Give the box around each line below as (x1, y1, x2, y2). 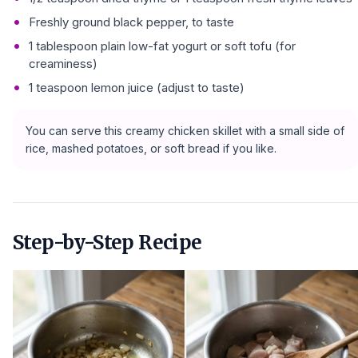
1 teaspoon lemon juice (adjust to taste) (29, 79, 245, 95)
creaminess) (29, 55, 97, 71)
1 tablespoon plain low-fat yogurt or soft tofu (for (29, 38, 296, 54)
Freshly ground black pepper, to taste (29, 14, 234, 30)
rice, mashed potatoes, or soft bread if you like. (26, 141, 276, 155)
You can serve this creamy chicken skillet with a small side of (26, 123, 344, 137)
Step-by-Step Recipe (13, 229, 202, 255)
